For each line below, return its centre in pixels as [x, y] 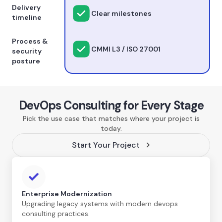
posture [26, 61]
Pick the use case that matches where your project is [111, 118]
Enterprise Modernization [67, 194]
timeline [27, 17]
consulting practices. [56, 213]
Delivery [26, 7]
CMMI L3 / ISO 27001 [126, 49]
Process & [30, 41]
